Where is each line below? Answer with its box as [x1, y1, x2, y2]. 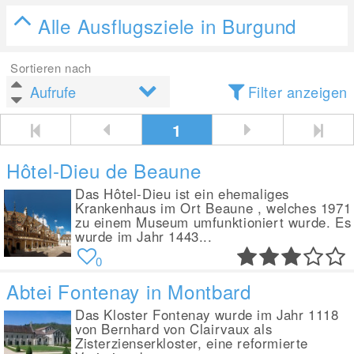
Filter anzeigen [247, 81, 348, 102]
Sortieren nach [10, 59, 92, 76]
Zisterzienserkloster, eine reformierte [75, 333, 308, 352]
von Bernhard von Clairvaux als [75, 319, 273, 338]
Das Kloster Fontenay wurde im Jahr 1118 [75, 305, 339, 324]
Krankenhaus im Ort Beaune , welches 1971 [75, 198, 352, 217]
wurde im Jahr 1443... [75, 227, 213, 246]
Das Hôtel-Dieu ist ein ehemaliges [75, 184, 289, 203]
